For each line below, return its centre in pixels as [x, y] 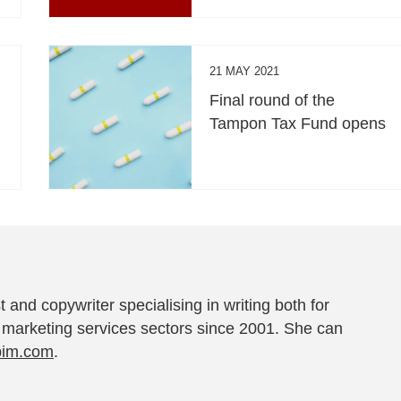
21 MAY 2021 [245, 71]
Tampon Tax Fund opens [298, 123]
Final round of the [273, 100]
